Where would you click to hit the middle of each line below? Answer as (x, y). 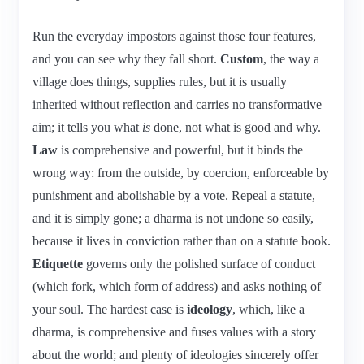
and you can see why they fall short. (126, 58)
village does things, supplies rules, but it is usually (160, 81)
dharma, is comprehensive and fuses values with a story (174, 331)
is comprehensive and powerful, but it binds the (180, 149)
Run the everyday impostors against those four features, (174, 36)
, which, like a (269, 309)
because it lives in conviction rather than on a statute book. (182, 240)
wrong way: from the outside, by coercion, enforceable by (181, 172)
